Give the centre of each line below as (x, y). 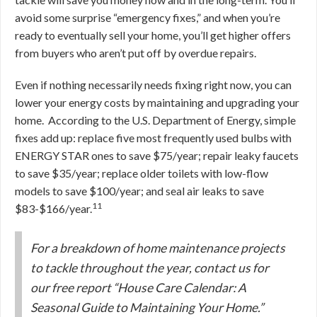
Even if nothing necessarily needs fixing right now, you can (153, 85)
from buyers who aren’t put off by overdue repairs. (136, 53)
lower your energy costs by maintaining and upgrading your (157, 103)
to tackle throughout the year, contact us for (150, 268)
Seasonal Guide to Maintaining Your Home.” (147, 308)
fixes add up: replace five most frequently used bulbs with (153, 138)
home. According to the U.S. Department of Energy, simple (155, 120)
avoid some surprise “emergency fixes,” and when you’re (148, 18)
